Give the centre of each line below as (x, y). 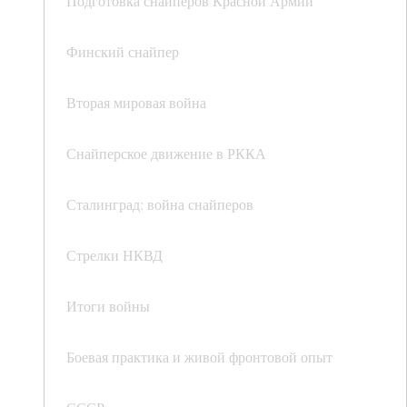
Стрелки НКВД (114, 255)
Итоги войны (108, 306)
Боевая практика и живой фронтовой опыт (199, 357)
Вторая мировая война (136, 103)
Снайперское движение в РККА (166, 154)
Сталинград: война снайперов (160, 204)
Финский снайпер (123, 52)
